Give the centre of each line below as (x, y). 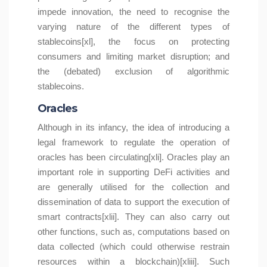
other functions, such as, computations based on (133, 232)
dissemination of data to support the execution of (133, 202)
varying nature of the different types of (133, 27)
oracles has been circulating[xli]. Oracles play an (133, 157)
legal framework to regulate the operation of (133, 142)
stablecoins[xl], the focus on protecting (133, 42)
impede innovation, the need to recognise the (133, 12)
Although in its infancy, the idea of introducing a (133, 128)
